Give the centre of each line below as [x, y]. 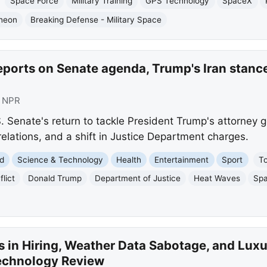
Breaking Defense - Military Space [96, 19]
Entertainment [182, 159]
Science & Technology [60, 159]
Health [129, 159]
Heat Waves [217, 178]
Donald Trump [55, 178]
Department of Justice [138, 178]
